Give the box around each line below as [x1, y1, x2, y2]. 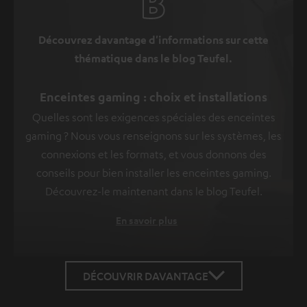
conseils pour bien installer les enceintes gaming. [36, 165, 271, 180]
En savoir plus [116, 213, 177, 227]
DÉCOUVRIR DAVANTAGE [82, 269, 208, 282]
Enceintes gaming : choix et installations [40, 88, 267, 104]
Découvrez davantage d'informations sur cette [38, 32, 269, 47]
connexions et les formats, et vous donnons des [40, 147, 267, 161]
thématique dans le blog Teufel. [75, 51, 232, 65]
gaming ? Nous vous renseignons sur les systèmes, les [25, 128, 282, 143]
